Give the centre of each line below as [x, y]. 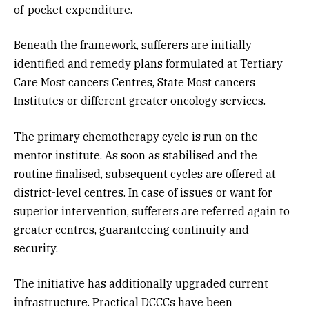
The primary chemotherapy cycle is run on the [136, 136]
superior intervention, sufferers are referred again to [152, 211]
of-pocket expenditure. [73, 9]
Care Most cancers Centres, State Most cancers [134, 82]
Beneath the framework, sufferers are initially [133, 45]
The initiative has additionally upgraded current [141, 284]
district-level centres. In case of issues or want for [143, 192]
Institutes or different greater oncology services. [140, 101]
